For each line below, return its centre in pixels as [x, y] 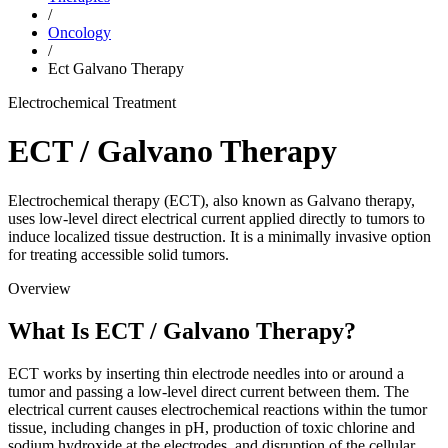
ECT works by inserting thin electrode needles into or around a [206, 373]
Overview [39, 288]
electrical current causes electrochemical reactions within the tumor [217, 409]
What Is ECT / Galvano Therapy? [182, 330]
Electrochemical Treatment [92, 102]
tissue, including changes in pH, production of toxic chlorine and [211, 427]
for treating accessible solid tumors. [118, 254]
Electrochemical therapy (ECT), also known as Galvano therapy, [211, 200]
